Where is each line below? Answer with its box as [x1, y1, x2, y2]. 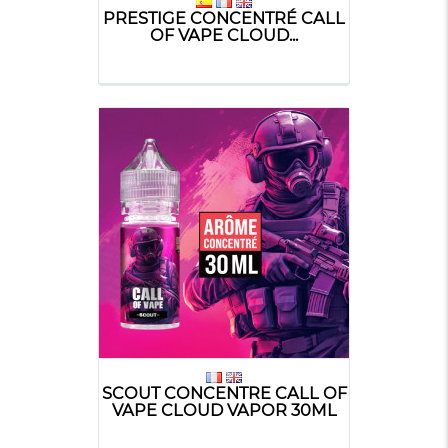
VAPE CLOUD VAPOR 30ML [111, 399, 337, 420]
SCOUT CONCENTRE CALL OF [101, 382, 347, 403]
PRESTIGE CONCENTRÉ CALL [103, 7, 345, 28]
